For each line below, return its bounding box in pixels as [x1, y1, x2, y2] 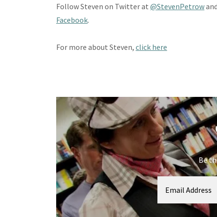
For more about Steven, [56, 42, 136, 52]
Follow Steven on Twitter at [56, 1, 150, 12]
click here [136, 42, 167, 52]
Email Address [165, 185, 212, 195]
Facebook [56, 15, 88, 25]
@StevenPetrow [150, 1, 204, 12]
